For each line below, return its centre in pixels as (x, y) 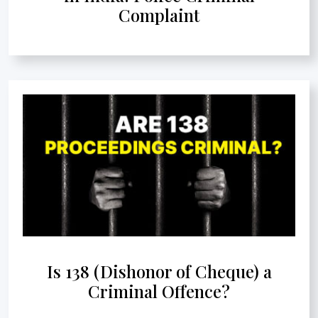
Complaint (159, 15)
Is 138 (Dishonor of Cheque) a (159, 271)
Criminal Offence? (159, 291)
